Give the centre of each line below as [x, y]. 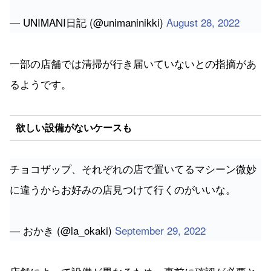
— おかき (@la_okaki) [62, 230]
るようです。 [41, 83]
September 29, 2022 [160, 230]
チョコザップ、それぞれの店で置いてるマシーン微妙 [133, 168]
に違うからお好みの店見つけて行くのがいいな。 [123, 189]
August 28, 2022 [203, 22]
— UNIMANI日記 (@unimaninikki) [88, 22]
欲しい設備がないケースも [73, 128]
